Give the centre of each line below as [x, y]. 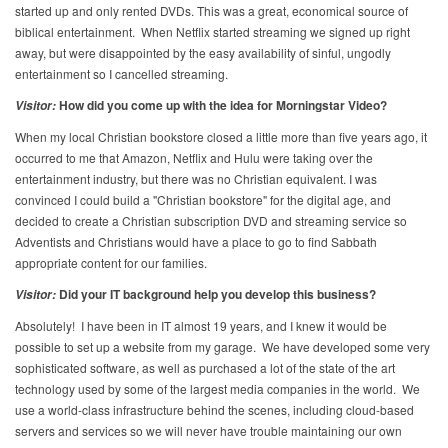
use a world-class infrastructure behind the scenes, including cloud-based [214, 410]
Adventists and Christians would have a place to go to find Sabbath [196, 242]
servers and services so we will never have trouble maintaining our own [208, 431]
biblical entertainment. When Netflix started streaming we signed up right [212, 32]
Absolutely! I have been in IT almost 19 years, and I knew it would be [201, 326]
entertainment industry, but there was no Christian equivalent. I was [196, 179]
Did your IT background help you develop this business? [216, 294]
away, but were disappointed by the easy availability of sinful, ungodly [203, 53]
